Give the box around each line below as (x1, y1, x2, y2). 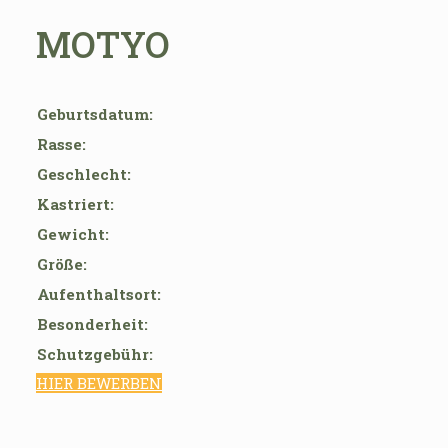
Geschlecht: (37, 163, 131, 184)
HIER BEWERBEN (36, 372, 162, 393)
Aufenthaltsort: (37, 283, 161, 304)
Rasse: (37, 133, 86, 154)
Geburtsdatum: (37, 103, 153, 124)
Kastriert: (37, 193, 114, 214)
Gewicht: (37, 223, 109, 244)
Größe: (37, 253, 87, 274)
